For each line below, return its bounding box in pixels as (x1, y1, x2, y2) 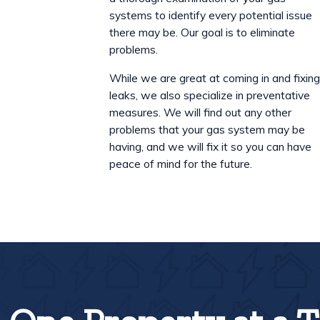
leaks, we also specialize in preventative (109, 87, 311, 102)
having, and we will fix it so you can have (109, 139, 312, 154)
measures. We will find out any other (109, 104, 292, 119)
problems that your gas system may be (109, 121, 306, 136)
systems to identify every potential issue (109, 8, 313, 23)
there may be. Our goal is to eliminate (109, 25, 296, 40)
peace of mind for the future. (109, 156, 253, 171)
